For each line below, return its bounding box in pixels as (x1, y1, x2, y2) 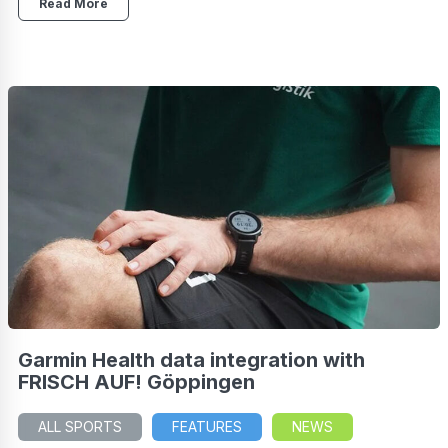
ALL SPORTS (38, 417, 122, 435)
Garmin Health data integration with (18, 347, 365, 372)
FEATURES (172, 417, 242, 435)
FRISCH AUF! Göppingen (18, 369, 255, 394)
